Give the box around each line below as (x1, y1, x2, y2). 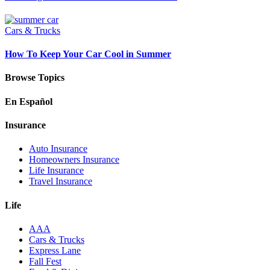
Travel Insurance (29, 176, 92, 187)
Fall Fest (29, 256, 61, 266)
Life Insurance (29, 165, 84, 176)
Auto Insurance (29, 143, 87, 154)
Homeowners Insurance (29, 154, 119, 165)
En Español (5, 96, 52, 107)
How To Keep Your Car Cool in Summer (5, 49, 171, 60)
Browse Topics (5, 72, 64, 83)
